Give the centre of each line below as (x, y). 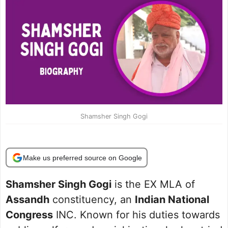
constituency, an (92, 200)
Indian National (172, 200)
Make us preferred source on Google (82, 158)
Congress (29, 215)
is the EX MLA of (153, 184)
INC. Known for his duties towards (136, 215)
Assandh (27, 200)
